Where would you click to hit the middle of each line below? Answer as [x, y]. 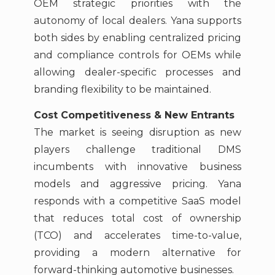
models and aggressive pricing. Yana [137, 184]
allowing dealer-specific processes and [137, 72]
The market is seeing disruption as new [137, 133]
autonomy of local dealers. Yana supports [137, 20]
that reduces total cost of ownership [137, 219]
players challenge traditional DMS [137, 150]
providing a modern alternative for [137, 253]
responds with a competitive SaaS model [137, 201]
